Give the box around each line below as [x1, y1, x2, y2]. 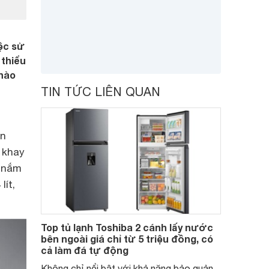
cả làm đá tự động [41, 244, 128, 256]
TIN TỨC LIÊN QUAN [41, 85, 160, 98]
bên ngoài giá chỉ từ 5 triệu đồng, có [41, 233, 213, 244]
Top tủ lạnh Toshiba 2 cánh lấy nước [41, 222, 213, 233]
